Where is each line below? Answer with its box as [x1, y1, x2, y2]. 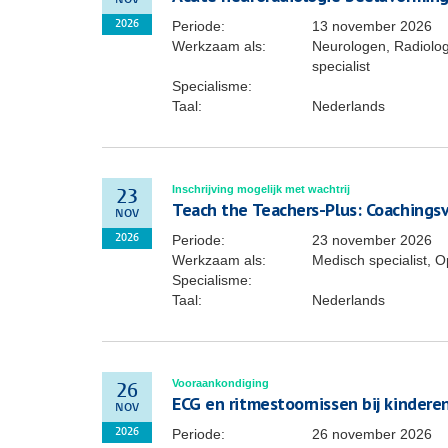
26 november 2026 [312, 426, 432, 442]
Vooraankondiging [172, 377, 269, 389]
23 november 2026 [312, 232, 432, 248]
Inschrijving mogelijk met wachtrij [172, 183, 350, 195]
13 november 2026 [312, 18, 432, 34]
